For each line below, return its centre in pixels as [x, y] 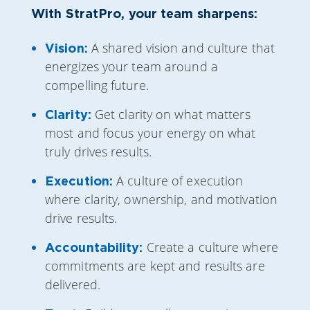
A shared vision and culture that [183, 47]
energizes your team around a [131, 66]
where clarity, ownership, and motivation [162, 199]
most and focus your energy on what [151, 133]
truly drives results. [99, 151]
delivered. [73, 284]
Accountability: [94, 247]
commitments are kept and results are [155, 265]
